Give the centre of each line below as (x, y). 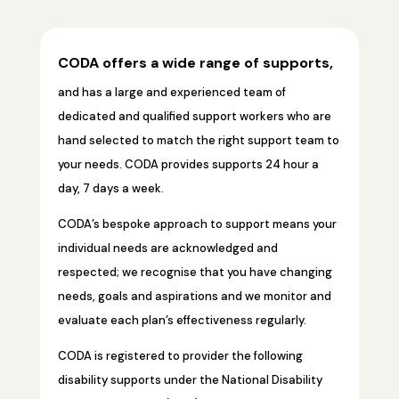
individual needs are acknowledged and (167, 248)
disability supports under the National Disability (190, 380)
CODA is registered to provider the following (180, 356)
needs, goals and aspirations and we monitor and (194, 297)
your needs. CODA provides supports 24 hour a (188, 165)
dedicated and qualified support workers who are (194, 117)
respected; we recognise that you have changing (195, 273)
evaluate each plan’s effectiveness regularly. (182, 321)
